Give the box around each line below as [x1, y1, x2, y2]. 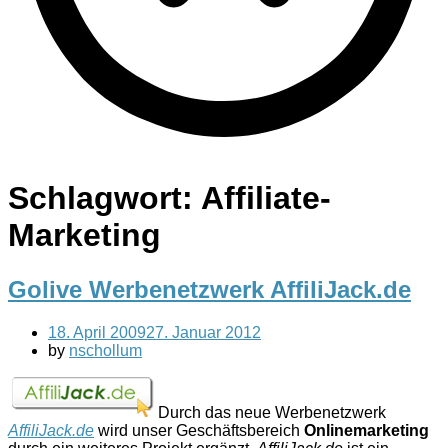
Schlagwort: [8, 180, 201, 217]
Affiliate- [201, 180, 331, 217]
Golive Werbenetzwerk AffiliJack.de [8, 275, 411, 303]
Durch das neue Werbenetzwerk [158, 403, 386, 421]
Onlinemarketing [304, 421, 429, 439]
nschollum [69, 341, 142, 359]
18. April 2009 [48, 323, 146, 341]
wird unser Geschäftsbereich [94, 421, 304, 439]
